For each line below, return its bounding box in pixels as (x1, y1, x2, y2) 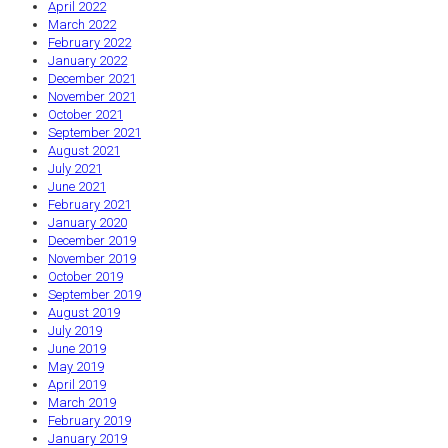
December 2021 (48, 70, 136, 86)
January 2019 (48, 430, 127, 446)
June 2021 (48, 178, 106, 194)
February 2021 (48, 196, 131, 212)
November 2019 (48, 250, 136, 266)
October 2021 (48, 106, 123, 122)
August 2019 (48, 304, 120, 320)
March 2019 (48, 394, 116, 410)
